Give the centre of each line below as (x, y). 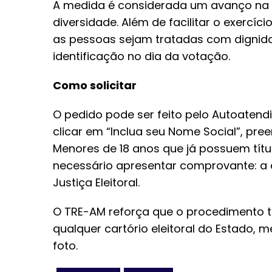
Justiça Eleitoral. (96, 183)
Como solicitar (95, 86)
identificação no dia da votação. (141, 56)
